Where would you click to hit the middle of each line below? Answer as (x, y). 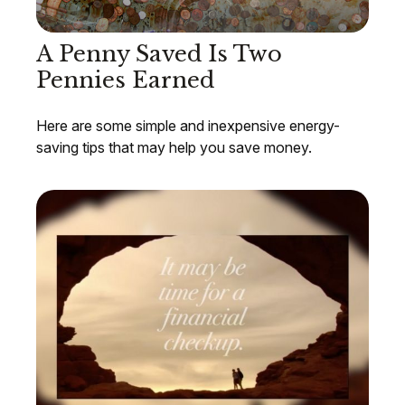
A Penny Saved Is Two (159, 54)
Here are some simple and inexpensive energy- (188, 126)
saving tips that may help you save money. (174, 148)
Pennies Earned (125, 80)
